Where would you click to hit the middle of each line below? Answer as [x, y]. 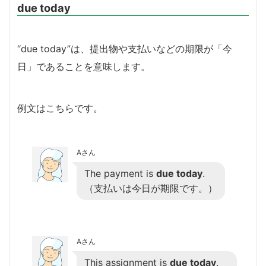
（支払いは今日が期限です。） [151, 188]
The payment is [120, 173]
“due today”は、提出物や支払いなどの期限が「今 [125, 48]
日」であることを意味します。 [84, 66]
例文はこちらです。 [60, 108]
